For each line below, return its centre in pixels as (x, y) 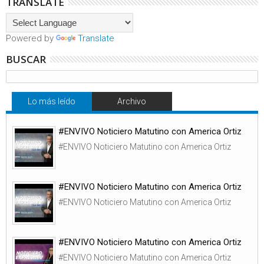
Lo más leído (52, 101)
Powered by (31, 38)
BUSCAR (26, 59)
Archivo (132, 101)
